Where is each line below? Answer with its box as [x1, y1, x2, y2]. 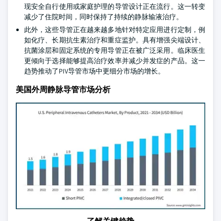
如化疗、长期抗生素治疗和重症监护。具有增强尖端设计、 [24, 36, 205, 44]
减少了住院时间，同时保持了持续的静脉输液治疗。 [24, 12, 183, 21]
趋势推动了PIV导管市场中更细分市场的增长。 [24, 67, 165, 75]
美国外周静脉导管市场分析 [16, 84, 110, 95]
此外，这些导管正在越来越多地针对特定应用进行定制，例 [24, 25, 205, 34]
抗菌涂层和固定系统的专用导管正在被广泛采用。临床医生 [24, 46, 205, 55]
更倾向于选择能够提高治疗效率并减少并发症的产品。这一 [24, 56, 205, 65]
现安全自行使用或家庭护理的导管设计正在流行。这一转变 [24, 2, 205, 11]
